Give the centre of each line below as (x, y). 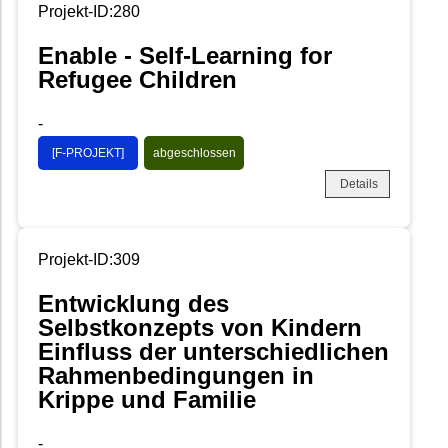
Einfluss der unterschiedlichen (213, 351)
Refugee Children (137, 79)
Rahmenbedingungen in (176, 375)
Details (359, 183)
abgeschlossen (194, 152)
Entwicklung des (133, 303)
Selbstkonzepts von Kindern (200, 327)
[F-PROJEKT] (88, 152)
